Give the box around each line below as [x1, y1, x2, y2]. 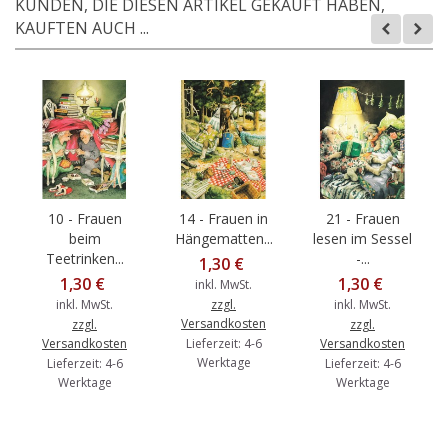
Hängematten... [174, 228, 273, 248]
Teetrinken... [45, 248, 124, 268]
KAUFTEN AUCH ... [15, 16, 149, 39]
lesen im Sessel [313, 228, 412, 248]
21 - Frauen [325, 208, 400, 228]
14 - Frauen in [179, 208, 268, 228]
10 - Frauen [47, 208, 122, 228]
